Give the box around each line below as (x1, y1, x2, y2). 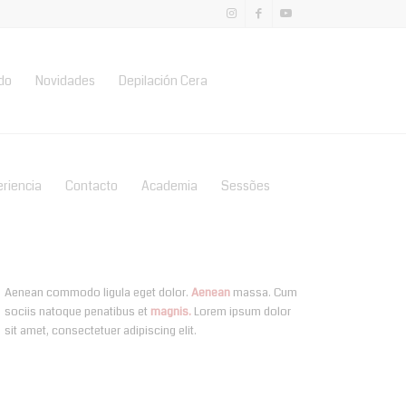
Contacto (65, 177, 119, 195)
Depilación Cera (119, 72, 208, 90)
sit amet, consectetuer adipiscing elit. (5, 323, 198, 340)
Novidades (35, 72, 96, 90)
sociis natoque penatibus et (5, 304, 151, 321)
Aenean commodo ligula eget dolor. (5, 285, 192, 302)
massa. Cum (230, 285, 298, 302)
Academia (141, 177, 198, 195)
